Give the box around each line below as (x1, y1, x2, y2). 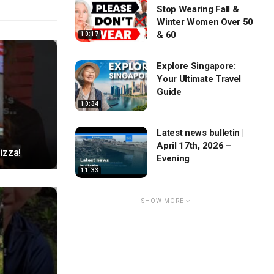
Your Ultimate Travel (157, 73, 242, 84)
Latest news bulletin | (157, 127, 244, 139)
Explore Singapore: (157, 60, 236, 72)
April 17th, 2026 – (157, 140, 232, 152)
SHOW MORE (141, 198, 186, 205)
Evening (157, 153, 190, 165)
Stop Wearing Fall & (157, 3, 239, 15)
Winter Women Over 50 (157, 16, 254, 28)
